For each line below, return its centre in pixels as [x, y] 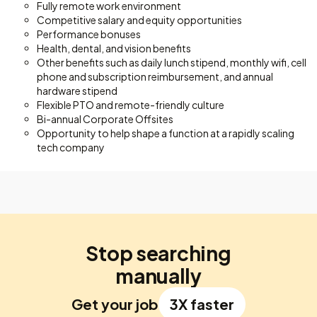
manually [158, 276]
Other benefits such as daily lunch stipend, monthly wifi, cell [172, 62]
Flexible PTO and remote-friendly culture [131, 105]
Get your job [115, 304]
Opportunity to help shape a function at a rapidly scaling [166, 133]
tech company [71, 147]
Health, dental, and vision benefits [114, 48]
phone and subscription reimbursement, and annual [155, 76]
